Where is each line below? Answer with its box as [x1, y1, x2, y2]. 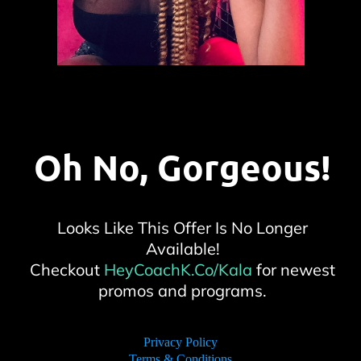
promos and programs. [98, 280, 267, 301]
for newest [256, 259, 335, 280]
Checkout [30, 259, 104, 280]
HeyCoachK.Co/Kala [104, 259, 256, 280]
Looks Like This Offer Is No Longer [57, 217, 308, 238]
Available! [145, 238, 220, 259]
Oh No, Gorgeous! [34, 144, 331, 189]
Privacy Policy [143, 334, 218, 349]
